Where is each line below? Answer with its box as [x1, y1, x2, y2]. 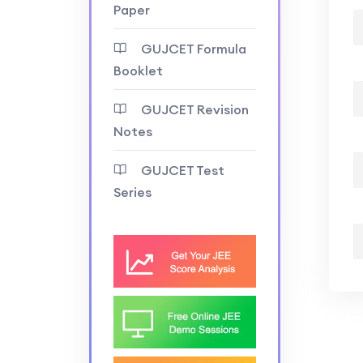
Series [113, 184, 152, 200]
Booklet [113, 62, 163, 79]
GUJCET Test [140, 162, 224, 178]
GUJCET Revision [140, 101, 249, 117]
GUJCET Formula [140, 41, 246, 57]
